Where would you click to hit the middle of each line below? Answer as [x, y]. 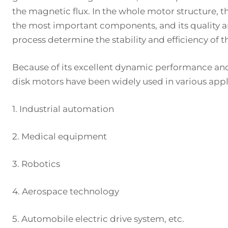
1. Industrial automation [63, 109]
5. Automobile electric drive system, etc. [98, 219]
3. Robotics [36, 164]
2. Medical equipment [59, 136]
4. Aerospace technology [65, 191]
